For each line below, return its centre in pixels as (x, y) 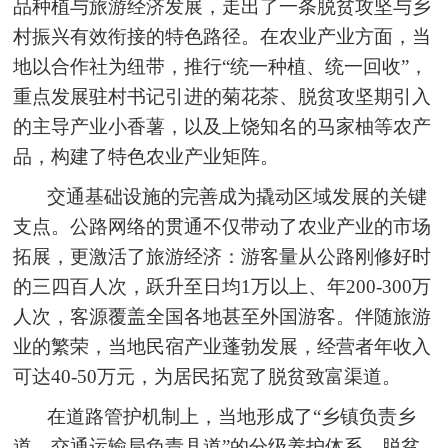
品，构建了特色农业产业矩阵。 (146, 156)
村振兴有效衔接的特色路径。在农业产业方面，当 (222, 36)
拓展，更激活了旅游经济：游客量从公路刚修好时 (222, 256)
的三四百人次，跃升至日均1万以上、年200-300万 (222, 286)
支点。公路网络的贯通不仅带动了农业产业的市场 (222, 226)
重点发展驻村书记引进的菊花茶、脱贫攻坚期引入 (222, 96)
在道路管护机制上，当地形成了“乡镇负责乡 (232, 416)
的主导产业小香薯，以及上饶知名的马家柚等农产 (222, 126)
